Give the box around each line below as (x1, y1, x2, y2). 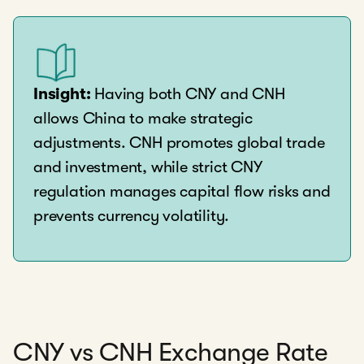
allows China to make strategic (33, 109, 253, 128)
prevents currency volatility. (33, 206, 230, 225)
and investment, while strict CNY (33, 158, 262, 176)
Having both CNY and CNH (90, 84, 285, 103)
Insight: (33, 84, 91, 103)
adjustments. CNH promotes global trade (33, 133, 325, 152)
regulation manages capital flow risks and (33, 182, 331, 201)
